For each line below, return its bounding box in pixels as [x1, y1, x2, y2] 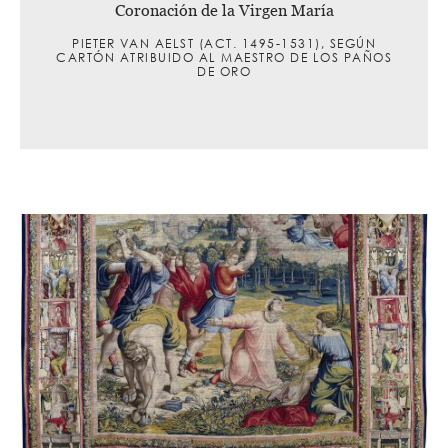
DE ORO [197, 62, 251, 80]
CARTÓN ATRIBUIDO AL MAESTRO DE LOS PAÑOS [56, 48, 392, 66]
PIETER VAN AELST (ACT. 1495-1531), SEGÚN [72, 34, 376, 52]
